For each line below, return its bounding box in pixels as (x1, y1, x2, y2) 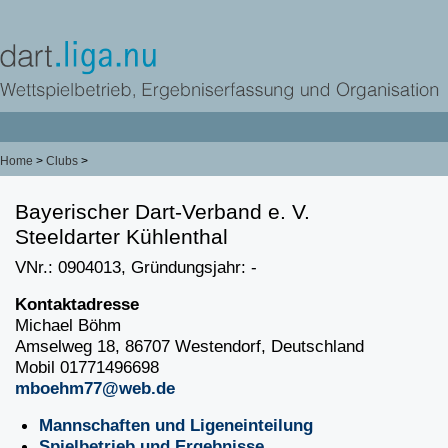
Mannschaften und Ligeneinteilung (39, 415, 313, 435)
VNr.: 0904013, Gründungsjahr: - (15, 257, 257, 277)
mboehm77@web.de (15, 378, 175, 398)
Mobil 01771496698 (15, 357, 159, 377)
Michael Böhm (15, 315, 121, 335)
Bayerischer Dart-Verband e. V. (15, 200, 310, 223)
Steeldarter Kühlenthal (15, 225, 228, 248)
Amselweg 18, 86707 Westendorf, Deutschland (15, 336, 364, 356)
